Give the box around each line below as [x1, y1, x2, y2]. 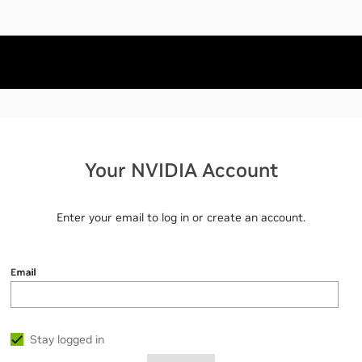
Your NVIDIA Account [84, 158, 278, 183]
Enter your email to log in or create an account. [57, 210, 305, 225]
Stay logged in [30, 331, 104, 347]
